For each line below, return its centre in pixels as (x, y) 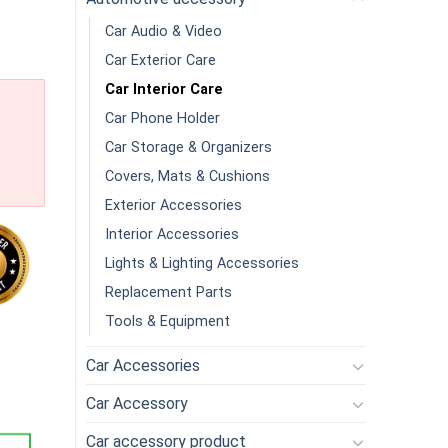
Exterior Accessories (173, 205)
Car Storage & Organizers (188, 147)
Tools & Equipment (167, 321)
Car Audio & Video (163, 31)
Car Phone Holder (162, 118)
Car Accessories (143, 365)
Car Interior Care (164, 89)
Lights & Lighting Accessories (202, 263)
